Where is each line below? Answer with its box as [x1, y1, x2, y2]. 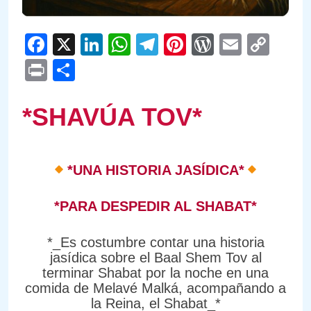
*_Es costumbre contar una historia [47, 234, 264, 250]
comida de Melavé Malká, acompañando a [25, 280, 286, 296]
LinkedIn [103, 31, 187, 57]
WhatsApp [131, 31, 233, 57]
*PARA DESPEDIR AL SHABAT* [54, 198, 257, 214]
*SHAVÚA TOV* [22, 102, 209, 131]
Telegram [158, 31, 251, 57]
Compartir [75, 57, 174, 83]
